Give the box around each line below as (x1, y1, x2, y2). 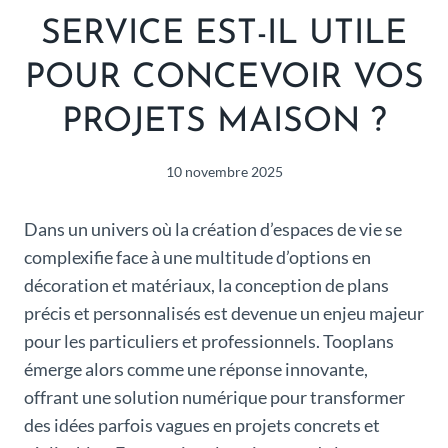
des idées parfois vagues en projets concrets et (24, 413, 380, 436)
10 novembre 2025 (165, 162, 283, 180)
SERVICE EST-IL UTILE (41, 17, 407, 53)
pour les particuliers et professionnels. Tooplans (24, 329, 394, 352)
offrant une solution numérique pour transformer (24, 385, 405, 408)
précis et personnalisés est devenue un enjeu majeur (24, 301, 424, 324)
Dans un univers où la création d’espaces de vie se (24, 217, 402, 240)
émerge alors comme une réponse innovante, (24, 357, 368, 380)
